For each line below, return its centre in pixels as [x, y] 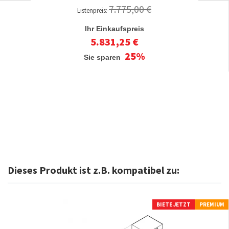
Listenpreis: [93, 10]
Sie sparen [103, 57]
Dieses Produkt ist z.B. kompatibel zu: [94, 170]
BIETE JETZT [174, 204]
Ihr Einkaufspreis [114, 29]
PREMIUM [212, 204]
